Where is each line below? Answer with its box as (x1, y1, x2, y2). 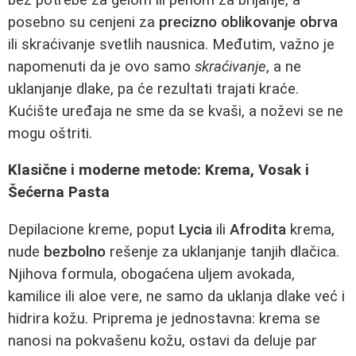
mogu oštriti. (8, 124, 92, 142)
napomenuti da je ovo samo (8, 57, 195, 75)
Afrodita (230, 220, 286, 238)
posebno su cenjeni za (8, 13, 159, 31)
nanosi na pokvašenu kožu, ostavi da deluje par (8, 331, 317, 350)
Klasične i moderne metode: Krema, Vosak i (8, 161, 309, 180)
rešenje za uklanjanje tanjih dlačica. (106, 242, 339, 261)
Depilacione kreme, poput (8, 220, 179, 238)
